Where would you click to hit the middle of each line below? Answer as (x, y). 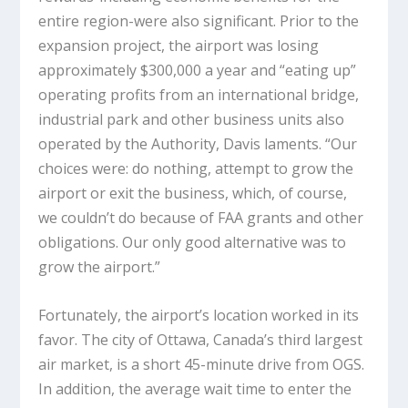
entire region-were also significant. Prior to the (199, 20)
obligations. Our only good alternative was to (193, 242)
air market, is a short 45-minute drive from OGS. (202, 364)
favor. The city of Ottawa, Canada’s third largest (201, 339)
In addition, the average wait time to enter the (195, 388)
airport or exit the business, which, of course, (193, 193)
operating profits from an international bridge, (199, 94)
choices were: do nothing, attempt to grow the (196, 168)
